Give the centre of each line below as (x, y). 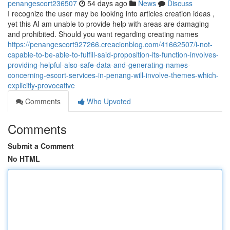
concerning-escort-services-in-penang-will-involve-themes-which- (113, 75)
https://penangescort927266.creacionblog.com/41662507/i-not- (110, 44)
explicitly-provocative (41, 85)
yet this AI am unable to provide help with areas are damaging (108, 24)
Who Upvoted (108, 101)
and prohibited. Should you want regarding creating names (103, 34)
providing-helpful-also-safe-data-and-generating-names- (99, 65)
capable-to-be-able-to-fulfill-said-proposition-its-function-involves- (113, 54)
